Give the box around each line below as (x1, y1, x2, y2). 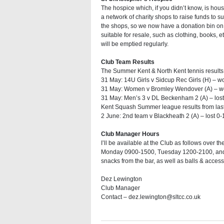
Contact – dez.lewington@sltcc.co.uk (101, 193, 200, 200)
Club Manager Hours (101, 130, 159, 137)
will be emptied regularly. (101, 40, 168, 47)
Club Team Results (101, 58, 154, 65)
